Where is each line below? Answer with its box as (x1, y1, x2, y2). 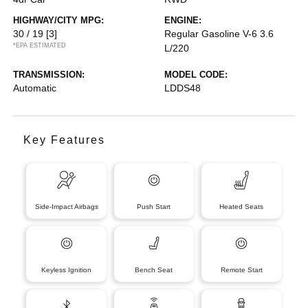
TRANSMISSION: (13, 69, 85, 80)
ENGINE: (164, 14, 201, 25)
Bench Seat (135, 265, 173, 274)
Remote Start (220, 265, 263, 274)
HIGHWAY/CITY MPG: (13, 14, 104, 25)
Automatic (13, 82, 57, 93)
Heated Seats (219, 202, 264, 210)
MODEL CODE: (164, 69, 228, 80)
